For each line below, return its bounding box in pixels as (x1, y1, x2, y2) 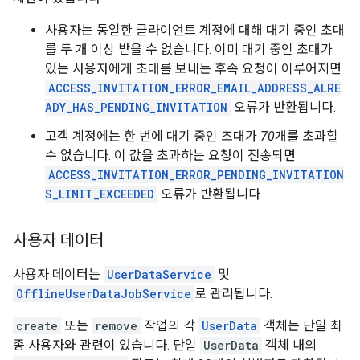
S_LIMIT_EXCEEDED (45, 186, 154, 202)
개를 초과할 (275, 129, 338, 144)
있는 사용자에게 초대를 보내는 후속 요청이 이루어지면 (45, 61, 342, 76)
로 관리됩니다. (194, 286, 272, 301)
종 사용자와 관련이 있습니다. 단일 (13, 337, 200, 353)
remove (95, 318, 137, 333)
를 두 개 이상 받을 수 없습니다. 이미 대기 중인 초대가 (45, 42, 333, 57)
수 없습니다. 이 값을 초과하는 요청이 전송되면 (45, 148, 296, 163)
